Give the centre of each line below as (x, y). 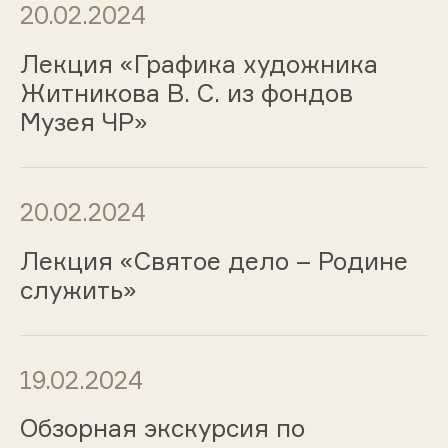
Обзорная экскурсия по (162, 428)
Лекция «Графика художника (198, 64)
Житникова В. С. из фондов (186, 93)
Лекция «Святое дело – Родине (213, 260)
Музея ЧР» (83, 122)
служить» (78, 289)
